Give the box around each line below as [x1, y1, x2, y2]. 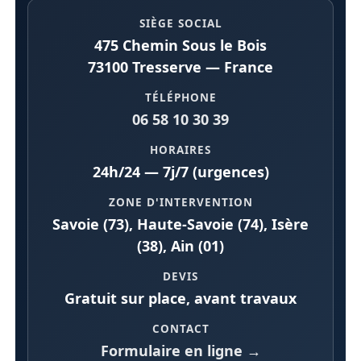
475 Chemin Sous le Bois [94, 35, 267, 56]
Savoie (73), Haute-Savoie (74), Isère [52, 214, 309, 234]
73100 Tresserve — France [88, 57, 273, 77]
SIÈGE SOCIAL [139, 16, 222, 31]
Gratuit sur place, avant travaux [64, 288, 297, 309]
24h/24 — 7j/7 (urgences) [92, 162, 269, 182]
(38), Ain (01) [137, 236, 224, 256]
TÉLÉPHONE [144, 90, 217, 106]
